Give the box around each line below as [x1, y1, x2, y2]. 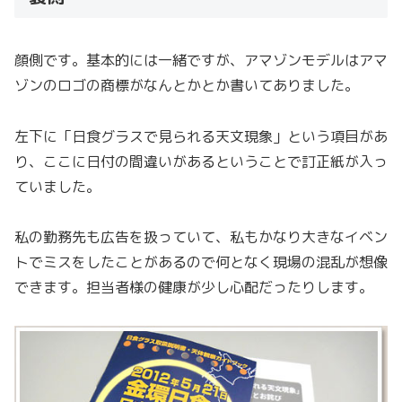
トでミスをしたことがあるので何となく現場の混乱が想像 [14, 252, 388, 273]
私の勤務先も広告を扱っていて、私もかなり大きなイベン [14, 227, 388, 248]
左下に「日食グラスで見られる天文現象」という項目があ [14, 126, 388, 146]
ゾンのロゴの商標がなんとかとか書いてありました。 [14, 74, 359, 95]
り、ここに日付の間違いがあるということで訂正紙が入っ [14, 151, 388, 171]
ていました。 [14, 176, 100, 197]
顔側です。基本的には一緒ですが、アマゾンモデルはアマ [14, 49, 388, 70]
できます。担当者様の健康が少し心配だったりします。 [14, 277, 373, 298]
